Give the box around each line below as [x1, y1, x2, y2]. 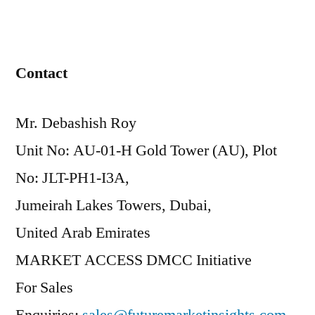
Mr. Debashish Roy [15, 113, 136, 133]
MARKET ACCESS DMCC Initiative [15, 250, 252, 270]
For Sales [15, 278, 73, 297]
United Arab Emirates [15, 223, 150, 243]
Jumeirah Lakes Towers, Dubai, [15, 195, 212, 215]
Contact [15, 63, 67, 83]
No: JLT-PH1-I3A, [15, 168, 129, 188]
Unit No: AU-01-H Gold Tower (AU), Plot [15, 141, 277, 160]
